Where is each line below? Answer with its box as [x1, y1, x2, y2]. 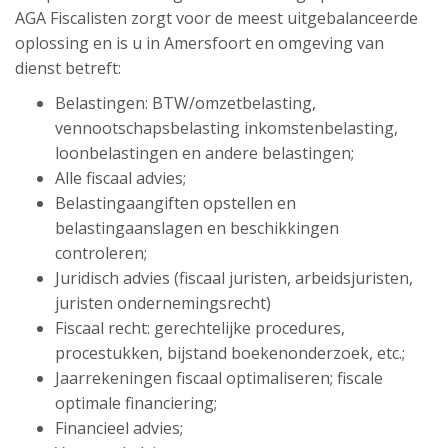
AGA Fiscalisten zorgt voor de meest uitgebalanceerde [15, 7, 418, 29]
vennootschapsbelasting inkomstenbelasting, [55, 117, 398, 139]
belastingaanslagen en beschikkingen [55, 217, 339, 239]
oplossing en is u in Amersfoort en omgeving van [15, 32, 384, 54]
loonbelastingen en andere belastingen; [55, 142, 354, 164]
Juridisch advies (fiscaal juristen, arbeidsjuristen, [55, 267, 413, 289]
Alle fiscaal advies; [55, 167, 186, 189]
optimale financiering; [55, 392, 217, 414]
